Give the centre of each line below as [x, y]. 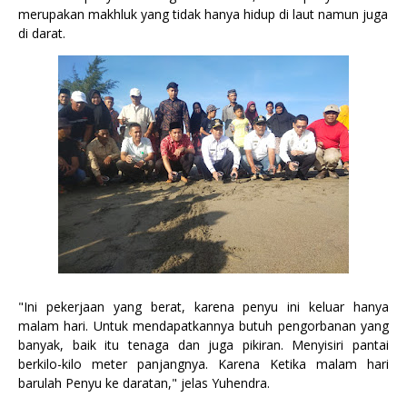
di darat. [44, 33]
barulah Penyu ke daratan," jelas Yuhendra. [144, 383]
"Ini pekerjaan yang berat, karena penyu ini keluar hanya [203, 307]
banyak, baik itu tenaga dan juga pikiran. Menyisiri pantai [203, 345]
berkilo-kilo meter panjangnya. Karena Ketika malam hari [203, 364]
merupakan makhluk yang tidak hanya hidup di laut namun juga [203, 14]
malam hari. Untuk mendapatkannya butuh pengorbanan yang [203, 326]
